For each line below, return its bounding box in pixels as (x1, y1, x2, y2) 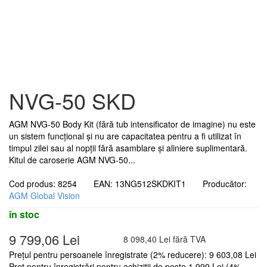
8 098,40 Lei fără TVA (123, 233, 206, 246)
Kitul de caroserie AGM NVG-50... (9, 154, 135, 166)
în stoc (9, 207, 39, 222)
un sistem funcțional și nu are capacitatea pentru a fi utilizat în (9, 130, 241, 142)
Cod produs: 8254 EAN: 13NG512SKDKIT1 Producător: (9, 178, 247, 190)
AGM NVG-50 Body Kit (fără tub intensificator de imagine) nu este (9, 118, 256, 131)
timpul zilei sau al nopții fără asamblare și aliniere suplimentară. (9, 142, 247, 154)
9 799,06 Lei (9, 230, 80, 249)
